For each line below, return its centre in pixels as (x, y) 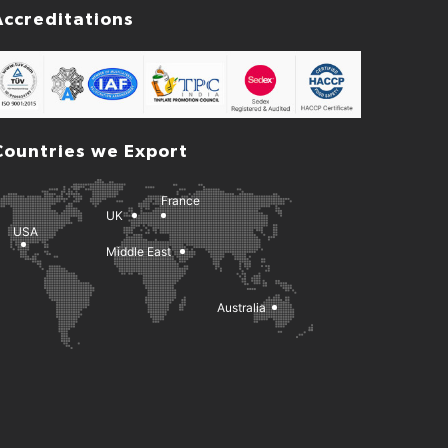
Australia (241, 308)
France (181, 200)
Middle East (138, 251)
